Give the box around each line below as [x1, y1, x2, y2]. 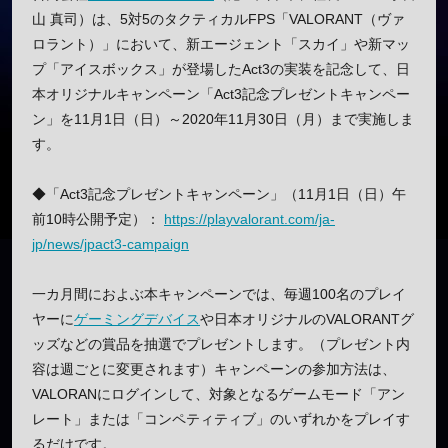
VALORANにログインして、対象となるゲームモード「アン [32, 386, 405, 403]
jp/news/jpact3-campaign [32, 236, 189, 253]
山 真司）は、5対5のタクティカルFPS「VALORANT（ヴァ [32, 11, 405, 28]
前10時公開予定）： [32, 211, 164, 228]
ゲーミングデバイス [74, 311, 200, 328]
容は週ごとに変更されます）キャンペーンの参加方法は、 [32, 361, 396, 378]
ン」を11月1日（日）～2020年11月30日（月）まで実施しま [32, 111, 414, 128]
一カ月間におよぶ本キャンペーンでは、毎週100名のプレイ [32, 286, 406, 303]
